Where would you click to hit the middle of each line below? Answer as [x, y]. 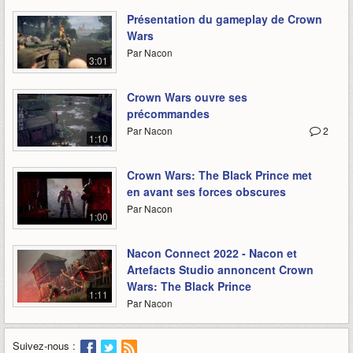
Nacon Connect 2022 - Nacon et [212, 253]
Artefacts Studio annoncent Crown [220, 270]
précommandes [168, 114]
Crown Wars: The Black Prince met [219, 175]
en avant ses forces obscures [206, 192]
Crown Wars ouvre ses [187, 97]
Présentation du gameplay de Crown [225, 19]
